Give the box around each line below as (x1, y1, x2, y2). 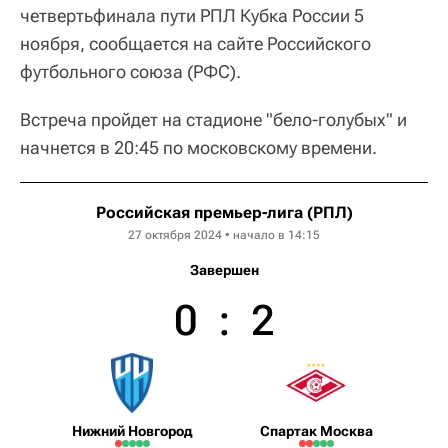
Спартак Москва (259, 422, 373, 439)
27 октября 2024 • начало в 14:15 (128, 227, 320, 242)
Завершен (189, 261, 259, 278)
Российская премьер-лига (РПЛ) (95, 202, 353, 222)
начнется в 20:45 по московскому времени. (20, 136, 377, 158)
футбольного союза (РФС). (20, 60, 241, 82)
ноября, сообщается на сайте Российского (20, 32, 371, 54)
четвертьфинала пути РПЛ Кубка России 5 (20, 4, 364, 26)
